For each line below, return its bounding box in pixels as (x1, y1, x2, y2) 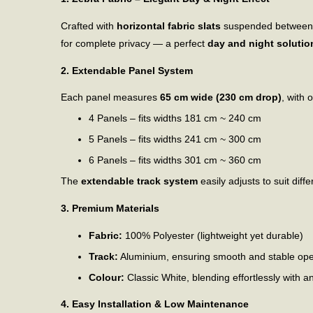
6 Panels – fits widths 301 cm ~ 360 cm (89, 154, 261, 166)
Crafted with (61, 20, 117, 32)
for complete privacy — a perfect (61, 38, 208, 50)
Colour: (89, 271, 124, 283)
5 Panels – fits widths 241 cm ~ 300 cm (89, 133, 261, 145)
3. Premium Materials (61, 203, 159, 214)
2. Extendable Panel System (61, 64, 193, 76)
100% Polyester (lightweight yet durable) (122, 229, 303, 241)
